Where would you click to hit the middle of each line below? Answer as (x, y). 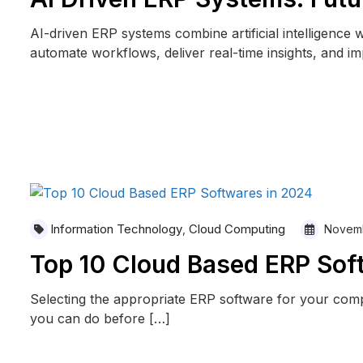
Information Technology (116, 229)
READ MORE (81, 99)
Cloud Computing (237, 229)
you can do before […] (100, 319)
